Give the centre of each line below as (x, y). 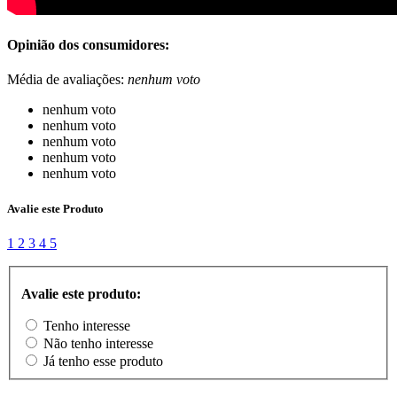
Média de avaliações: (66, 80)
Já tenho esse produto (103, 362)
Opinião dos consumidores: (88, 45)
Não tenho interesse (98, 344)
